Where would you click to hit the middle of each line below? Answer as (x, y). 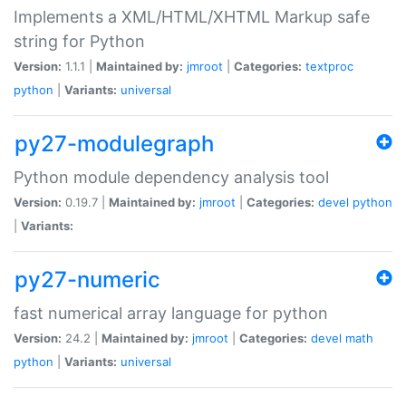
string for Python (79, 41)
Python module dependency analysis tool (171, 177)
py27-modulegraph (114, 143)
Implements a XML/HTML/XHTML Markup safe (192, 16)
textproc (329, 66)
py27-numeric (87, 279)
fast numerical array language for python (171, 313)
